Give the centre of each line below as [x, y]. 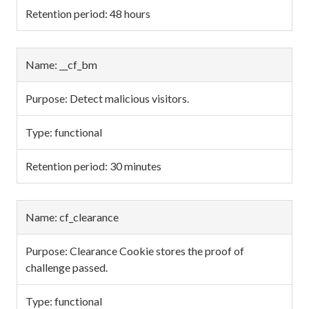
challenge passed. [67, 267]
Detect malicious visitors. [129, 98]
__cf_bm [78, 64]
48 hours [130, 13]
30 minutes [136, 166]
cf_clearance [89, 217]
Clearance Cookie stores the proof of [157, 251]
